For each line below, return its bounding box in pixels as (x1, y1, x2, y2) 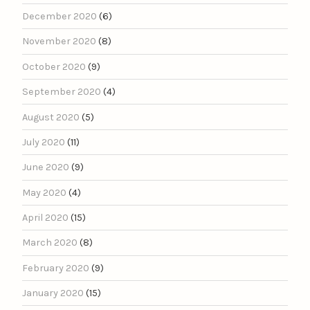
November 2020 (22, 35, 96, 48)
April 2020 (22, 212, 69, 224)
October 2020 (22, 60, 86, 73)
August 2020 (22, 111, 80, 123)
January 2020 (22, 287, 84, 300)
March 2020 (22, 237, 77, 249)
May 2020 (22, 186, 66, 199)
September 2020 (22, 86, 101, 98)
